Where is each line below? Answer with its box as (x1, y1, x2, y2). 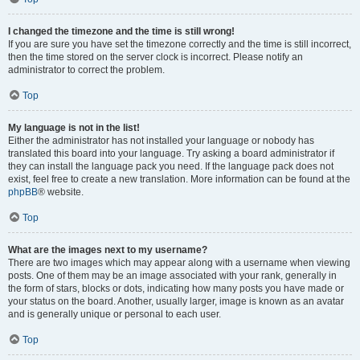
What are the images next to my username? (8, 244, 207, 256)
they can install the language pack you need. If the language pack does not (8, 161, 333, 172)
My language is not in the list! (8, 122, 140, 133)
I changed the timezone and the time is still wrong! (8, 26, 235, 37)
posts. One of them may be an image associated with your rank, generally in (8, 270, 337, 281)
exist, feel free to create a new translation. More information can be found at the (8, 174, 350, 185)
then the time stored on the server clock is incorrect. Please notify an (8, 51, 303, 63)
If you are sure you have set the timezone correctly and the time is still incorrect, (8, 39, 351, 50)
